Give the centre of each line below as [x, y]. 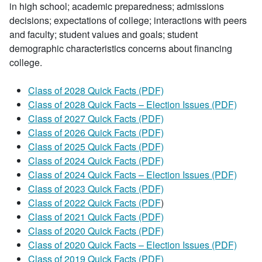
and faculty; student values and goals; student [104, 34]
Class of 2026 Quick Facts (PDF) [96, 132]
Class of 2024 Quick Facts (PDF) [96, 161]
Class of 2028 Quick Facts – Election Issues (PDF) [132, 104]
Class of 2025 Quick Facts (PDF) [96, 146]
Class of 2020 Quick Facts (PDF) [96, 231]
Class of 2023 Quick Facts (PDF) [96, 189]
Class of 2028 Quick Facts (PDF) [96, 90]
